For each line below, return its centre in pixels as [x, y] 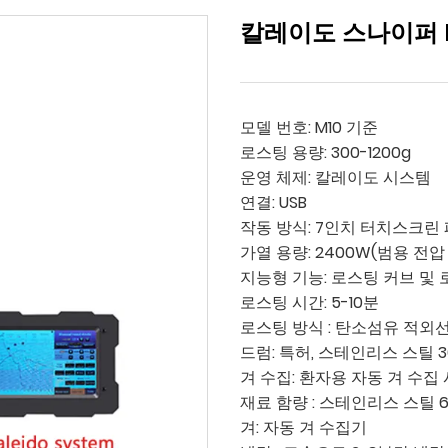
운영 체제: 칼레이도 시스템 [335, 177]
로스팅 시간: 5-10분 [309, 302]
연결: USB [273, 202]
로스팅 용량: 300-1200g [325, 152]
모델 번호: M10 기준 [309, 127]
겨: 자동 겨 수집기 [303, 427]
